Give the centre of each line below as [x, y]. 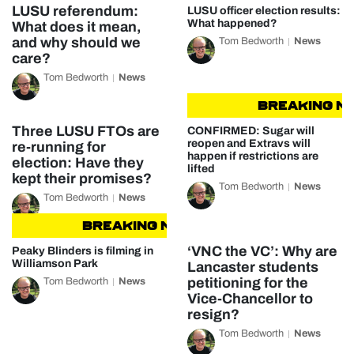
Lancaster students [252, 267]
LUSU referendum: [75, 11]
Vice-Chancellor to [250, 299]
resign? [213, 314]
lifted [201, 169]
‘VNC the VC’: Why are [262, 251]
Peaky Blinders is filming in [83, 251]
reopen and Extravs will [249, 143]
